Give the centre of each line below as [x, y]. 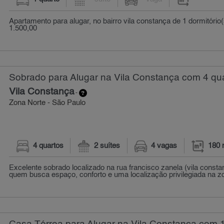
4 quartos [48, 146]
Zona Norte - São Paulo [47, 103]
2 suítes [107, 146]
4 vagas [164, 146]
